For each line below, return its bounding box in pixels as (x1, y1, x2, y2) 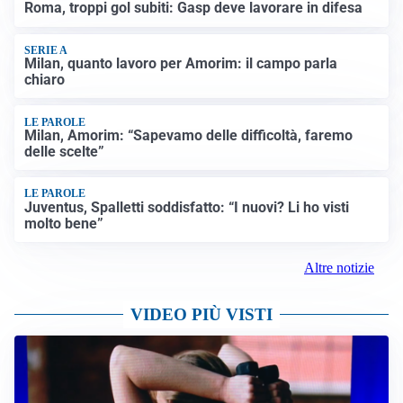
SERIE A (24, 43, 68, 57)
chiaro (24, 71, 66, 89)
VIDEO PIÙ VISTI (130, 304, 273, 324)
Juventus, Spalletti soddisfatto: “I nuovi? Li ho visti (24, 198, 350, 216)
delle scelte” (24, 142, 105, 160)
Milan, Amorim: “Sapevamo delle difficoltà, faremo (24, 126, 354, 144)
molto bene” (24, 214, 104, 232)
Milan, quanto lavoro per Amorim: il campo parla (24, 55, 338, 73)
